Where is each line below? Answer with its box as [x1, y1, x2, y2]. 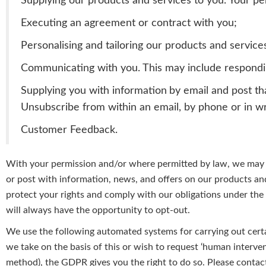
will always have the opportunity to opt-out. [6, 205, 190, 216]
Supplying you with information [21, 85, 167, 96]
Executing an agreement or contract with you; [21, 18, 237, 28]
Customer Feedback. [21, 125, 118, 135]
